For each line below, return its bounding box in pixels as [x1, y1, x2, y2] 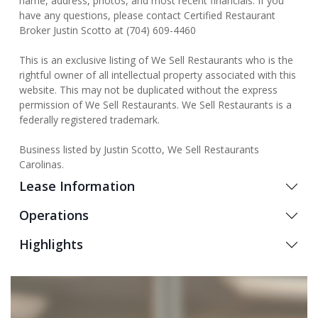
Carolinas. [19, 158, 64, 171]
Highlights [19, 236, 83, 253]
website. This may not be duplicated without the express [19, 83, 278, 97]
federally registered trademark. [19, 113, 160, 126]
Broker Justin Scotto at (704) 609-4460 [19, 23, 196, 37]
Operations [19, 207, 89, 224]
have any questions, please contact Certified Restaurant [19, 9, 275, 22]
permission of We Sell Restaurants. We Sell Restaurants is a [19, 98, 292, 111]
